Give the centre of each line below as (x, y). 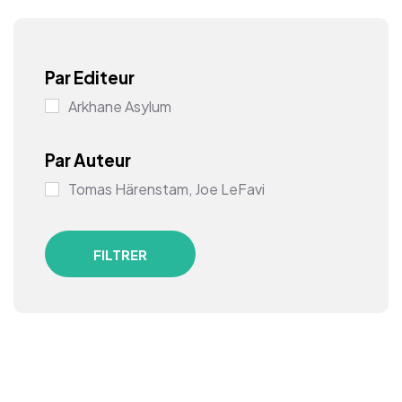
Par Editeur (90, 77)
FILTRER (121, 254)
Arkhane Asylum (120, 106)
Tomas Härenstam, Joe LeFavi (166, 189)
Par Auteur (88, 160)
